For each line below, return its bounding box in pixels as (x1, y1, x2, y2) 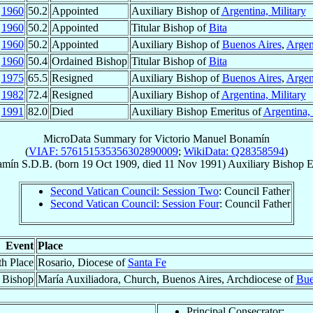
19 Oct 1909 (81, 157, 137, 170)
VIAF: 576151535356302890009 (29, 145, 178, 157)
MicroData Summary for (43, 132, 154, 145)
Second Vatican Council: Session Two (50, 184, 219, 197)
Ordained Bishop (51, 54, 127, 67)
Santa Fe (127, 256, 166, 268)
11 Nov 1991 (163, 157, 222, 170)
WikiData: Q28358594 (184, 145, 284, 157)
